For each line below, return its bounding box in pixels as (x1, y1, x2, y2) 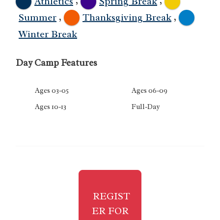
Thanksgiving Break (82, 11, 171, 24)
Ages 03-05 (33, 85, 69, 95)
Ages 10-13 (33, 102, 66, 111)
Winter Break (19, 27, 77, 40)
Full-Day (130, 102, 160, 111)
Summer (19, 11, 56, 24)
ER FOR (91, 204, 129, 217)
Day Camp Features (16, 57, 97, 69)
